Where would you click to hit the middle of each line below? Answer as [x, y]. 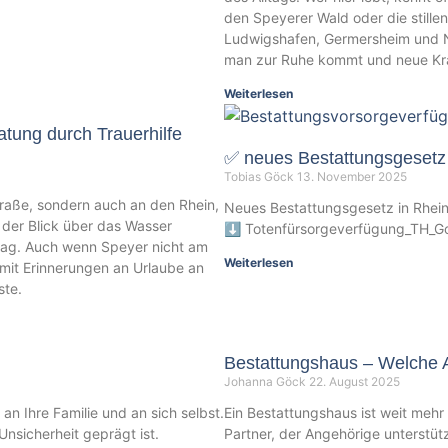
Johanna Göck [266, 382]
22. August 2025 [354, 382]
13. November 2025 [352, 177]
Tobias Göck [260, 177]
